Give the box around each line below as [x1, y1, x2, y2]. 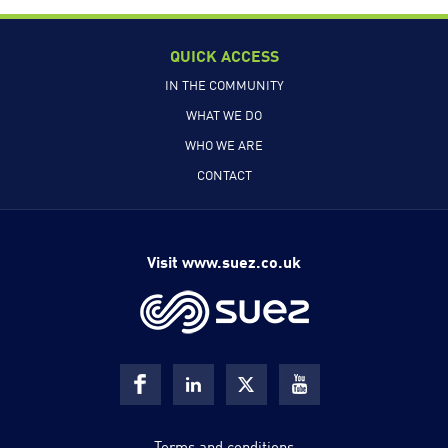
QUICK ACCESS [169, 43, 279, 66]
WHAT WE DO [186, 105, 262, 124]
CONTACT [196, 165, 252, 184]
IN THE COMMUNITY [164, 75, 284, 94]
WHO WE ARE [185, 135, 263, 154]
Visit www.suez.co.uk [147, 249, 301, 272]
